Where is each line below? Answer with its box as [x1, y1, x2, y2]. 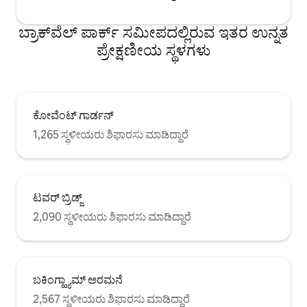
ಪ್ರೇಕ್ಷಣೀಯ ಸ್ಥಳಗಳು [97, 40, 210, 60]
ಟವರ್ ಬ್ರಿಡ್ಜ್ [33, 190, 82, 205]
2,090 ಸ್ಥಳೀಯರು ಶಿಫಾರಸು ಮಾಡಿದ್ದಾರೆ [33, 209, 191, 224]
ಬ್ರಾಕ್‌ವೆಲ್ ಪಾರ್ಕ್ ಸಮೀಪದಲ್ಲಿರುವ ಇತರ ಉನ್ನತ [19, 22, 288, 42]
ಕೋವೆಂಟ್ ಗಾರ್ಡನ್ [33, 108, 114, 123]
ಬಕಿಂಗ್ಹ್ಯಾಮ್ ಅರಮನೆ [33, 272, 123, 287]
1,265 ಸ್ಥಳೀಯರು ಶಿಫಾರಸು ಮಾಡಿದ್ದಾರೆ [33, 127, 188, 142]
